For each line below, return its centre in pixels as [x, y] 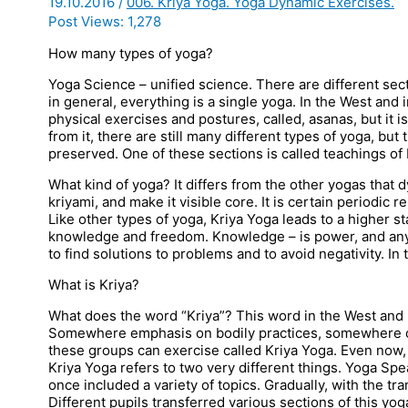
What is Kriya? [94, 284]
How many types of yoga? [131, 53]
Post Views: [86, 21]
